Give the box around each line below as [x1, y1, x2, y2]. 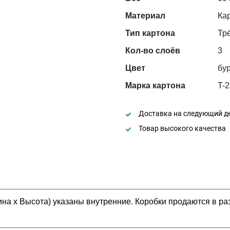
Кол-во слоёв [125, 46, 180, 55]
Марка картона [125, 81, 185, 90]
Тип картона [125, 28, 175, 37]
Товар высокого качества [139, 124, 226, 132]
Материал [125, 11, 165, 20]
